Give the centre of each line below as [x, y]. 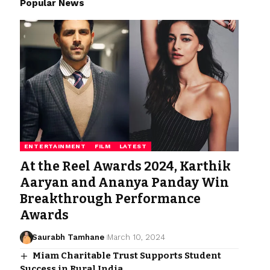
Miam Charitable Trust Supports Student [127, 255]
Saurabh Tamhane [68, 237]
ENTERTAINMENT [55, 146]
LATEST [133, 146]
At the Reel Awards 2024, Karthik [125, 166]
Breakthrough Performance [110, 199]
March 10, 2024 [137, 237]
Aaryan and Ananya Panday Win [124, 182]
